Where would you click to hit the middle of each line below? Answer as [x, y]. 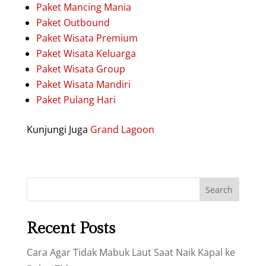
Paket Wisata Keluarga [86, 53]
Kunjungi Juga [58, 129]
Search [219, 189]
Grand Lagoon [122, 129]
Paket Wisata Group [80, 69]
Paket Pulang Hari [76, 99]
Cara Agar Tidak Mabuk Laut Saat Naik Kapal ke [131, 252]
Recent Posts [71, 228]
